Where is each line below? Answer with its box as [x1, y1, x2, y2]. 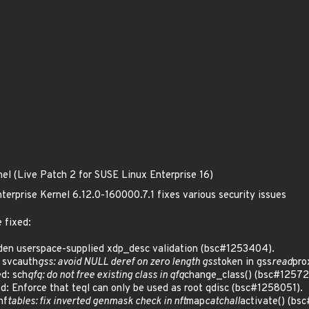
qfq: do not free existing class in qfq [28, 269, 184, 282]
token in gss [217, 256, 272, 269]
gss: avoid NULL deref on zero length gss [38, 256, 217, 269]
